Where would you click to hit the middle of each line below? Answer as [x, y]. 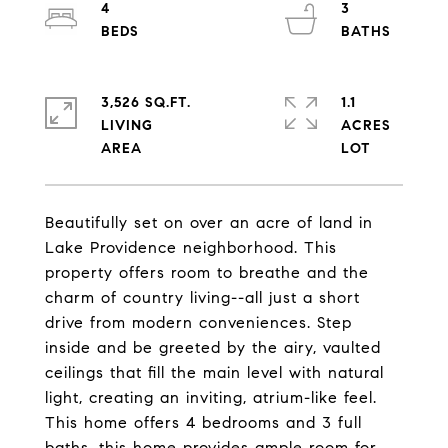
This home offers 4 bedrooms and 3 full [203, 422]
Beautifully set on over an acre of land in [209, 222]
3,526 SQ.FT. [146, 102]
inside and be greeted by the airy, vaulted [213, 347]
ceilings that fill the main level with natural [214, 372]
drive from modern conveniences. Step [198, 322]
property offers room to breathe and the [207, 272]
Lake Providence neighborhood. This [191, 247]
